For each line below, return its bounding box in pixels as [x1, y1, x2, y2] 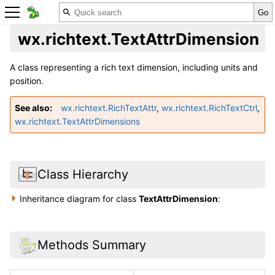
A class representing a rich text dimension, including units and [10, 62, 258, 73]
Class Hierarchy [37, 167, 128, 182]
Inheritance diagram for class [20, 193, 139, 204]
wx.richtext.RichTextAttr [61, 103, 157, 114]
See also [15, 103, 50, 114]
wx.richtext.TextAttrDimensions [15, 116, 140, 127]
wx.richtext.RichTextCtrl [161, 103, 257, 114]
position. [10, 76, 44, 87]
